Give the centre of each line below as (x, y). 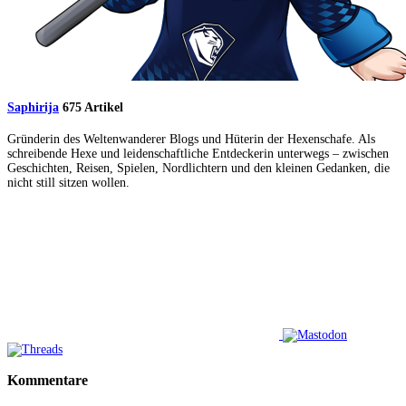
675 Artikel (93, 108)
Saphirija (33, 108)
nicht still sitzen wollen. (68, 183)
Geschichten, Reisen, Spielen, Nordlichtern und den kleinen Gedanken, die (198, 169)
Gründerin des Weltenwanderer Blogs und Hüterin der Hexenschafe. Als (191, 140)
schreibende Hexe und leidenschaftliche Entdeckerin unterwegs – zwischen (198, 154)
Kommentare (48, 381)
